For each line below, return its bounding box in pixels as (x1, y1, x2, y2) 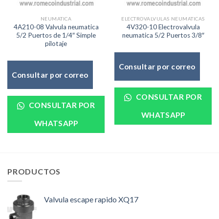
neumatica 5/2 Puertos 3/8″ (122, 31, 204, 39)
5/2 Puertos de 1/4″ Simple (16, 31, 96, 39)
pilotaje (45, 39, 67, 47)
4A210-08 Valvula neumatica (13, 22, 99, 31)
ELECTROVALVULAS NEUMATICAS (121, 16, 205, 22)
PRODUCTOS (7, 166, 61, 176)
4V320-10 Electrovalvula (126, 22, 200, 31)
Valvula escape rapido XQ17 (44, 195, 138, 204)
